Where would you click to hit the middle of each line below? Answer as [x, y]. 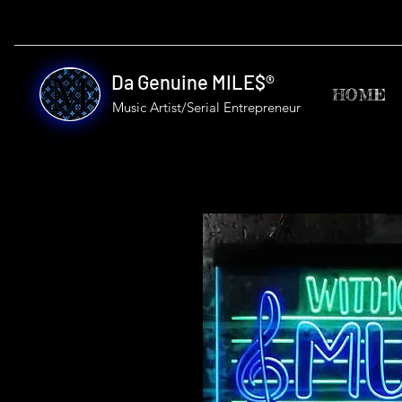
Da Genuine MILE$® [193, 82]
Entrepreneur [262, 107]
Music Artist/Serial [168, 107]
